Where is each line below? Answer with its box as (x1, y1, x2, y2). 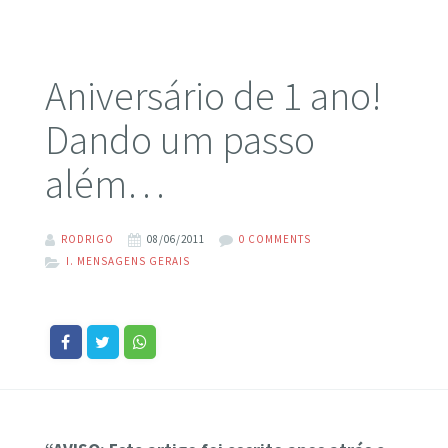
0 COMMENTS (238, 232, 311, 247)
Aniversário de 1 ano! (44, 69, 382, 121)
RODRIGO (60, 232, 114, 247)
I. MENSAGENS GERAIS (65, 254, 190, 269)
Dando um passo (44, 113, 315, 165)
